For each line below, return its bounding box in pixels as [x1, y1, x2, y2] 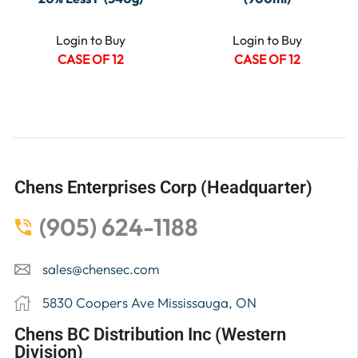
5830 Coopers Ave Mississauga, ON [42, 294, 257, 312]
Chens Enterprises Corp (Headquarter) [14, 177, 312, 198]
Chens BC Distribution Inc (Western [14, 324, 286, 345]
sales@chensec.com [42, 261, 159, 278]
